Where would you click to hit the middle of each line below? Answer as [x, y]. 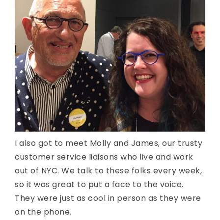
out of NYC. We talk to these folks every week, [108, 171]
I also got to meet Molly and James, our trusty [109, 143]
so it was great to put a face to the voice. [99, 185]
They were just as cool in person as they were [108, 198]
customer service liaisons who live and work [104, 157]
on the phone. [43, 212]
